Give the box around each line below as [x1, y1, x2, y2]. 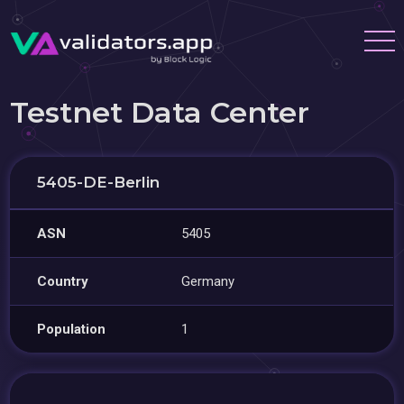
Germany [181, 273, 235, 289]
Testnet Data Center [10, 95, 310, 130]
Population [37, 321, 106, 337]
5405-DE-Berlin [37, 173, 161, 191]
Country [37, 273, 89, 289]
